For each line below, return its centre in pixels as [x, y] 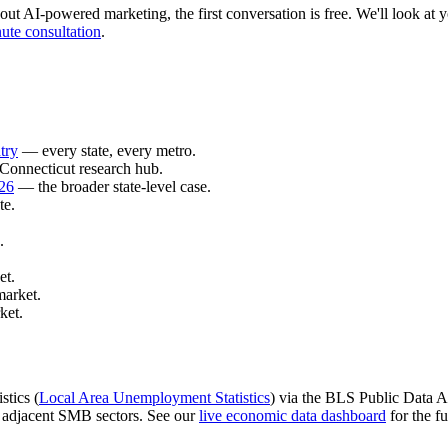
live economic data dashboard [292, 415]
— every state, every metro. [107, 151]
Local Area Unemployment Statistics [154, 397]
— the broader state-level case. [112, 187]
